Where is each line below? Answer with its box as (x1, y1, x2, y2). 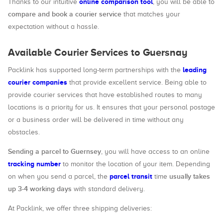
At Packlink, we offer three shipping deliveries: (8, 205, 152, 212)
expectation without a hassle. (8, 23, 99, 30)
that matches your (121, 10, 180, 18)
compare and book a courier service (8, 10, 121, 18)
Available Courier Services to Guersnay (8, 47, 188, 58)
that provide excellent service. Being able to (67, 79, 207, 86)
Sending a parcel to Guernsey (8, 147, 101, 156)
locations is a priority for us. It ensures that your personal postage (8, 104, 215, 111)
